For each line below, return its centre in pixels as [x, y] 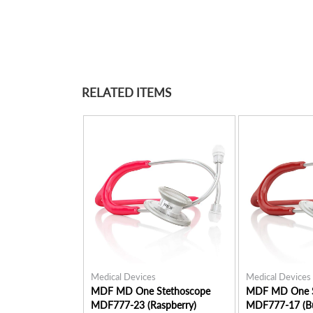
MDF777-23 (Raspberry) [144, 305]
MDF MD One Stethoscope [151, 291]
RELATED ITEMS [126, 93]
